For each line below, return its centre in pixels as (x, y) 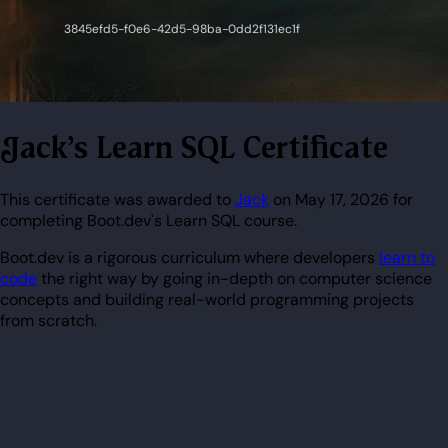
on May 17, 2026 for (341, 199)
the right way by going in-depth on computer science (234, 278)
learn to (407, 257)
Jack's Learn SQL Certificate (204, 148)
